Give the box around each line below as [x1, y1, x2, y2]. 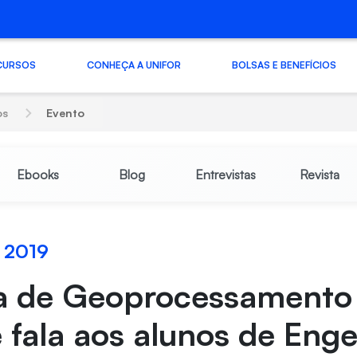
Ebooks [16, 167, 59, 182]
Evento [46, 106, 85, 120]
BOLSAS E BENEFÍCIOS [231, 58, 336, 71]
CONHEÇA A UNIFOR [86, 58, 181, 71]
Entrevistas [194, 167, 256, 182]
